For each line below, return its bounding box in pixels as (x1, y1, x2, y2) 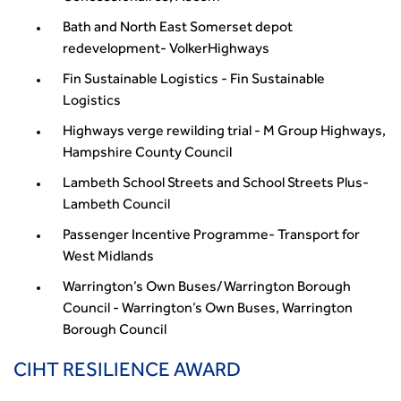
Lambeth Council (63, 199, 170, 213)
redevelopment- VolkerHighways (63, 43, 275, 57)
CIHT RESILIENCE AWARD (13, 363, 241, 382)
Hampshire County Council (63, 147, 232, 161)
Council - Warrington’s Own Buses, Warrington (63, 303, 353, 317)
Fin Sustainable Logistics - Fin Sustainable (63, 73, 325, 88)
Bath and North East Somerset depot (63, 21, 293, 36)
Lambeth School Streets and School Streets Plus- (63, 177, 369, 192)
